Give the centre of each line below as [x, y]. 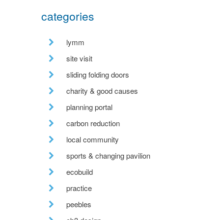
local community [92, 139]
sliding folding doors [97, 74]
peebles [79, 204]
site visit [79, 58]
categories [68, 16]
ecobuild [79, 171]
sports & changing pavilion [108, 155]
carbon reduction [93, 123]
